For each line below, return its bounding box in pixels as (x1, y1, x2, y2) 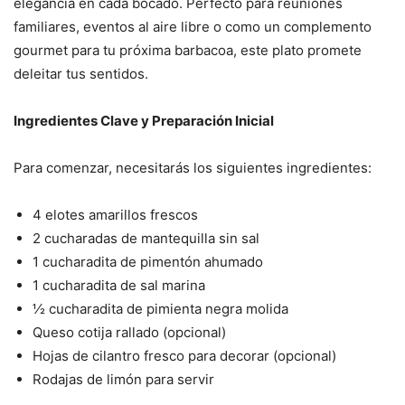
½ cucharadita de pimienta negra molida (33, 300, 288, 318)
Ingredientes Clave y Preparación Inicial (14, 112, 274, 130)
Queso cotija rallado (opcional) (33, 324, 226, 342)
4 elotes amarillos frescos (33, 206, 198, 224)
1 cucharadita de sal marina (33, 277, 205, 295)
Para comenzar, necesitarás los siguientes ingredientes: (14, 159, 372, 177)
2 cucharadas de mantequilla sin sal (33, 230, 259, 248)
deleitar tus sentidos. (14, 65, 148, 83)
